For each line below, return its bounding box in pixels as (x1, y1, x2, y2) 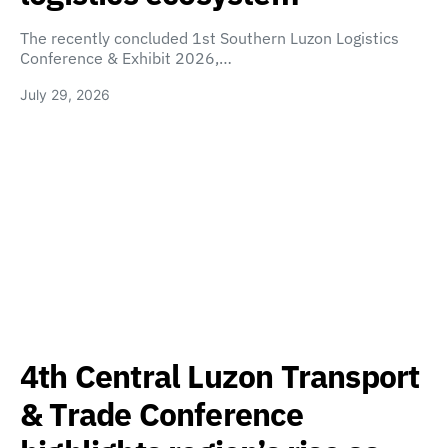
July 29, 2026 (20, 86, 110, 104)
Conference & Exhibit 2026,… (20, 48, 232, 69)
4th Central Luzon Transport (20, 355, 420, 398)
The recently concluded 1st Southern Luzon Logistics (20, 28, 399, 49)
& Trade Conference (20, 393, 304, 436)
